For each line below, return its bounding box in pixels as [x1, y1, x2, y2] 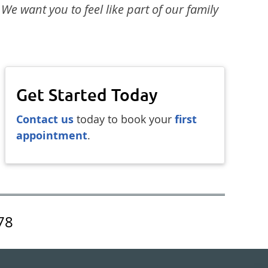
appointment [16, 128, 87, 143]
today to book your [73, 112, 175, 126]
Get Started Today [16, 86, 158, 104]
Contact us [16, 112, 74, 127]
